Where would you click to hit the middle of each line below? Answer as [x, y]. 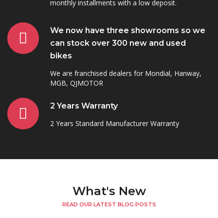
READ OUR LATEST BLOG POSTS [109, 204]
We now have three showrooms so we [128, 30]
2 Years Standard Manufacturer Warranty [115, 123]
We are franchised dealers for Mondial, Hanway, [126, 73]
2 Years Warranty [84, 106]
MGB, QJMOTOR [77, 83]
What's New [109, 191]
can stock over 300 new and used [118, 43]
